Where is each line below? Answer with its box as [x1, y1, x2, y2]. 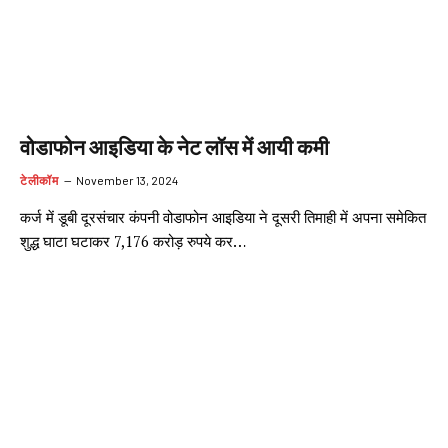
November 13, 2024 [76, 172, 179, 187]
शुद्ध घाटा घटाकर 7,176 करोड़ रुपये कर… [20, 230, 246, 251]
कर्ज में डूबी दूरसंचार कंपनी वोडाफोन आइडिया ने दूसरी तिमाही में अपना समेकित [20, 206, 426, 227]
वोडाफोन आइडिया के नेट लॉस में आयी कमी [20, 134, 329, 161]
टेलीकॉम [20, 172, 59, 187]
